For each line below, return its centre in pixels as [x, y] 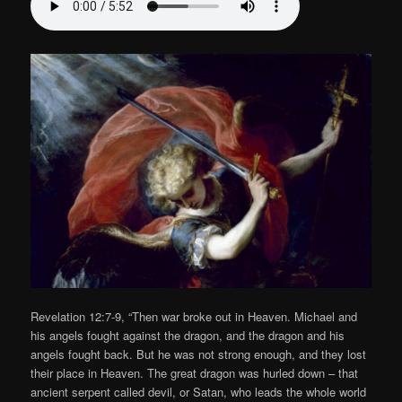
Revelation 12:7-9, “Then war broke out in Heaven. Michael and [194, 317]
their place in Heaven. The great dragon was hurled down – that [195, 373]
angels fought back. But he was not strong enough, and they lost [199, 354]
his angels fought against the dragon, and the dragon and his [188, 336]
